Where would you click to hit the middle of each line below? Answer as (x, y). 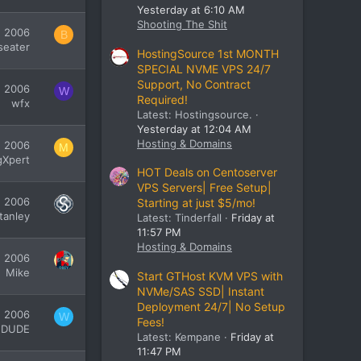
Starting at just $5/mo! (196, 203)
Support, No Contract (194, 84)
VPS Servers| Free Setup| (204, 188)
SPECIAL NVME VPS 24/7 (204, 68)
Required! (162, 99)
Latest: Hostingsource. (195, 114)
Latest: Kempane (179, 336)
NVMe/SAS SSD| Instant (201, 291)
